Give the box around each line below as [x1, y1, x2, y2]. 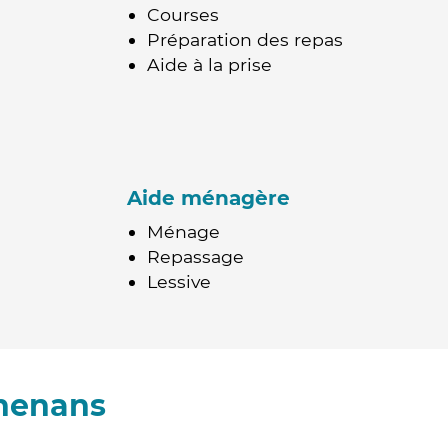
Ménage [147, 221, 220, 242]
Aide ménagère [127, 186, 290, 210]
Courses [147, 4, 219, 25]
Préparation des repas [147, 29, 343, 50]
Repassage [147, 246, 244, 267]
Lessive [147, 271, 211, 292]
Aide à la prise [147, 54, 272, 75]
